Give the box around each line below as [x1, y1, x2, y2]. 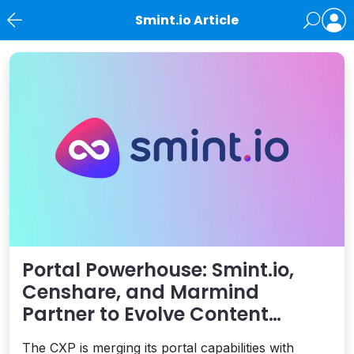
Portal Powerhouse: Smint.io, [22, 257, 294, 284]
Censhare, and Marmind [22, 279, 259, 306]
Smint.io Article [134, 11, 239, 29]
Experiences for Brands [22, 323, 243, 350]
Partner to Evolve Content [22, 301, 269, 328]
